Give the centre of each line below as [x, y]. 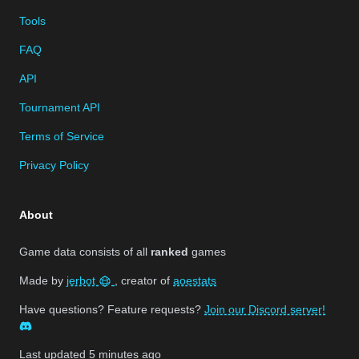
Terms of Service [62, 136]
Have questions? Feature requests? [112, 309]
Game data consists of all [85, 251]
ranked [169, 251]
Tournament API [60, 107]
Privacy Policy [54, 165]
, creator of [144, 280]
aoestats [195, 280]
